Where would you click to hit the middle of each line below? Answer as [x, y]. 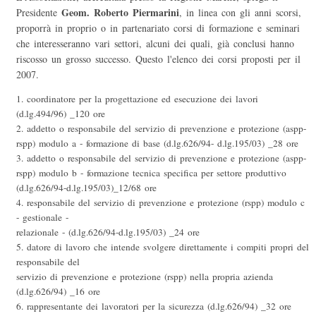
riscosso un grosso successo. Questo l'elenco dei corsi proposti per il [158, 59]
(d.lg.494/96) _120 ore [61, 114]
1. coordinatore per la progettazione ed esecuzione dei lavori [137, 99]
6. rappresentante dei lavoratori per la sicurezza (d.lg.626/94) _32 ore [154, 306]
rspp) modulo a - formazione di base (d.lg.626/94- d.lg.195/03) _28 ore [157, 144]
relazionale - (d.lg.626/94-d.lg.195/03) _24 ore [108, 232]
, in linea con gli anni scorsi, [240, 13]
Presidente [39, 13]
